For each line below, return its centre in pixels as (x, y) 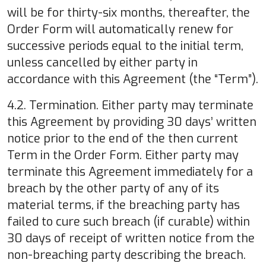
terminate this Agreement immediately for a (130, 172)
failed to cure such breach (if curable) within (129, 221)
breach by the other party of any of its (113, 188)
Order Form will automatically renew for (120, 29)
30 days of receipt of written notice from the (131, 238)
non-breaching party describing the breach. (126, 255)
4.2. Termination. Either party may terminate (130, 105)
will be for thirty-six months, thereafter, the (129, 12)
